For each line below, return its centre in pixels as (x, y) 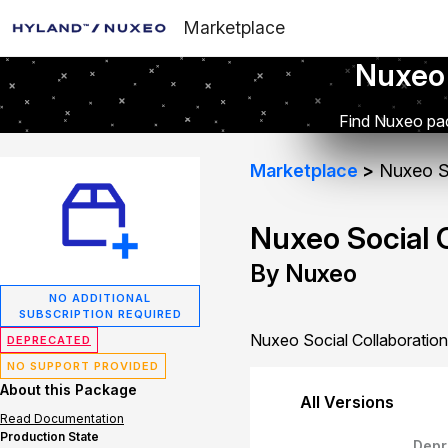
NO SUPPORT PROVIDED (83, 366)
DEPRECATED (49, 340)
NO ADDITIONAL (100, 298)
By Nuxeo (303, 273)
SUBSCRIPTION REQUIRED (100, 314)
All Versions (347, 402)
